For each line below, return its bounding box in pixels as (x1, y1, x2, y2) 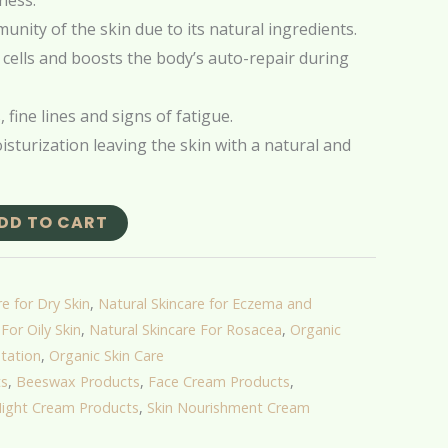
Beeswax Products (16, 372, 140, 392)
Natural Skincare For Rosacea (89, 320, 282, 340)
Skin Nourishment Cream (147, 398, 310, 418)
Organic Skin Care (49, 346, 164, 366)
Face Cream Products (148, 372, 290, 392)
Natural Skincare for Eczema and (98, 294, 312, 314)
